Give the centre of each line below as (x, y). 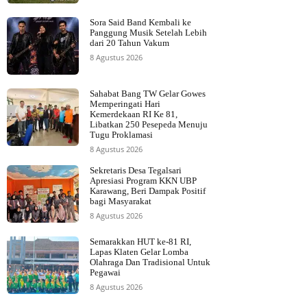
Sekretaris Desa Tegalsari (136, 171)
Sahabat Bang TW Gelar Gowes (148, 94)
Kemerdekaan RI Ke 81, (134, 114)
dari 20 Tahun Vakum (130, 43)
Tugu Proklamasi (121, 135)
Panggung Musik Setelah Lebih (148, 33)
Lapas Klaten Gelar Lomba (139, 252)
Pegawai (107, 273)
